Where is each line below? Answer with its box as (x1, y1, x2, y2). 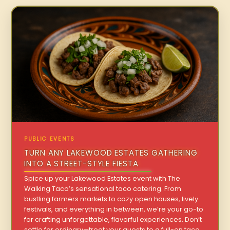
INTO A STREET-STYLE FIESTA (24, 158, 139, 169)
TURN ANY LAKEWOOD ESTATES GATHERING (24, 147, 198, 159)
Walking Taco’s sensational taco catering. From (24, 184, 182, 194)
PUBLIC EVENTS (24, 135, 75, 143)
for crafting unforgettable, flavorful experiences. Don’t (24, 215, 202, 224)
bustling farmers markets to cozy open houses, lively (24, 195, 199, 204)
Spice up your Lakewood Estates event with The (24, 174, 181, 183)
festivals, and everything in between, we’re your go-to (24, 205, 204, 214)
